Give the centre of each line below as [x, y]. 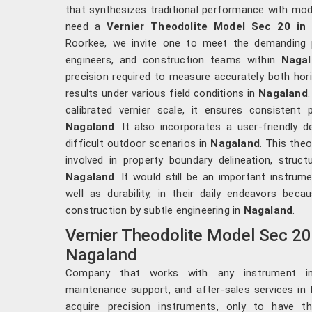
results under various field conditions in [162, 93]
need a [86, 26]
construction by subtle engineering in [155, 210]
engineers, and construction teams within [170, 60]
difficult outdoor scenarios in [138, 143]
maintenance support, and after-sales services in [188, 289]
